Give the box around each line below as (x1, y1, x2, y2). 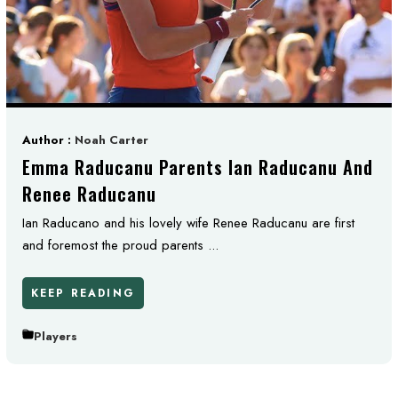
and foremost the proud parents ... (22, 235, 219, 255)
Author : (22, 131, 75, 148)
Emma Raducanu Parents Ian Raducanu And (22, 154, 373, 180)
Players (34, 327, 77, 345)
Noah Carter (75, 131, 148, 148)
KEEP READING (31, 284, 135, 301)
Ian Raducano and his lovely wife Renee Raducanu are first (22, 213, 354, 233)
